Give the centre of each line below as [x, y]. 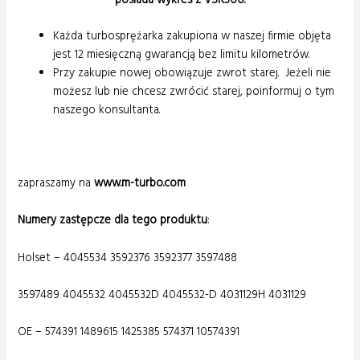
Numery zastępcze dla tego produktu [113, 221]
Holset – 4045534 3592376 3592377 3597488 [128, 258]
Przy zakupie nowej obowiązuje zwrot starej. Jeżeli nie [192, 73]
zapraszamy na [56, 183]
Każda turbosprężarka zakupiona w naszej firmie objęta [192, 36]
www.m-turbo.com [140, 183]
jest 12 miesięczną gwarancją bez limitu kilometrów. [182, 55]
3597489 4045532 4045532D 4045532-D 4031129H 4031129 [162, 295]
